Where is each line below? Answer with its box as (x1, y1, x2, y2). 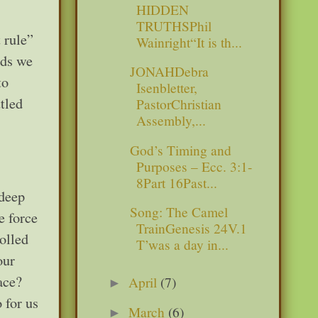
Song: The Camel (126, 202, 229, 221)
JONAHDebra (126, 62, 209, 81)
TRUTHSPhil (136, 17, 212, 35)
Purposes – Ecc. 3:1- (136, 157, 253, 175)
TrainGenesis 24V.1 (136, 219, 248, 237)
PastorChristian (136, 95, 222, 114)
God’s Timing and (126, 141, 232, 159)
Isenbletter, (136, 79, 198, 97)
